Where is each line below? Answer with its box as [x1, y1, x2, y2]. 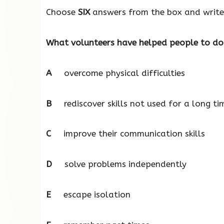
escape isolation [51, 189, 130, 199]
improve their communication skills [51, 128, 205, 139]
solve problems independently [52, 159, 186, 169]
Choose [46, 7, 78, 17]
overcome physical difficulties [51, 67, 185, 78]
